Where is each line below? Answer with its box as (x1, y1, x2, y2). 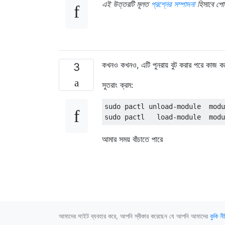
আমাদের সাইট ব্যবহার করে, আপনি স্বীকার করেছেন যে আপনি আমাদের (59, 212, 210, 220)
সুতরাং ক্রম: (102, 79, 133, 90)
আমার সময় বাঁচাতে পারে (102, 134, 163, 144)
